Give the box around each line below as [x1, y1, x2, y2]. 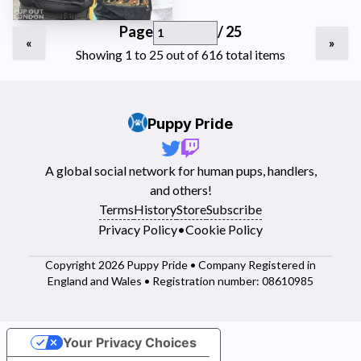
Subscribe [206, 201, 262, 217]
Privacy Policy [98, 222, 177, 237]
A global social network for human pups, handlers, [44, 163, 317, 178]
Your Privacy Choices [62, 334, 197, 351]
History [134, 201, 176, 217]
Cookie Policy [185, 222, 263, 237]
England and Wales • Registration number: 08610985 [48, 274, 313, 288]
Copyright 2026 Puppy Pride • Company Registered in [45, 258, 316, 272]
